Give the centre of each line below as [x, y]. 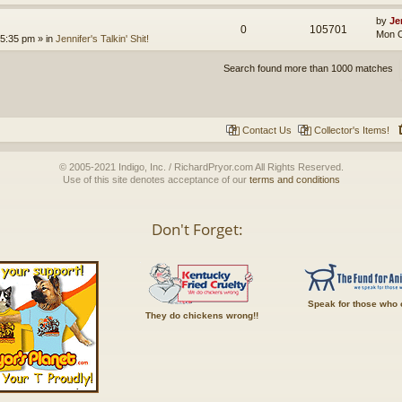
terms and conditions [294, 180]
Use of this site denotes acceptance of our [156, 180]
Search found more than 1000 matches [310, 69]
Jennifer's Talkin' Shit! [102, 39]
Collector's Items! [352, 131]
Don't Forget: [197, 229]
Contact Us [267, 131]
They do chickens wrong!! [201, 315]
